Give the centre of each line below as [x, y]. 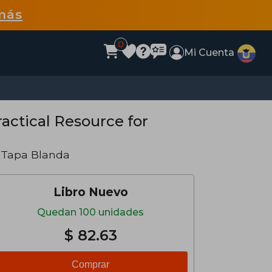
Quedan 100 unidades [90, 212]
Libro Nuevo [90, 192]
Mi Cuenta [209, 53]
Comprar [90, 264]
